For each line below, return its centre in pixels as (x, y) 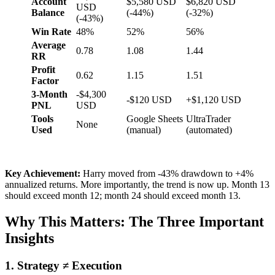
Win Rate (51, 31)
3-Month (49, 94)
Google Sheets (155, 118)
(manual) (144, 130)
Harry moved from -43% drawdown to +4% (167, 173)
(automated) (209, 130)
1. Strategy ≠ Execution (64, 265)
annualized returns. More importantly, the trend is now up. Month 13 (137, 184)
